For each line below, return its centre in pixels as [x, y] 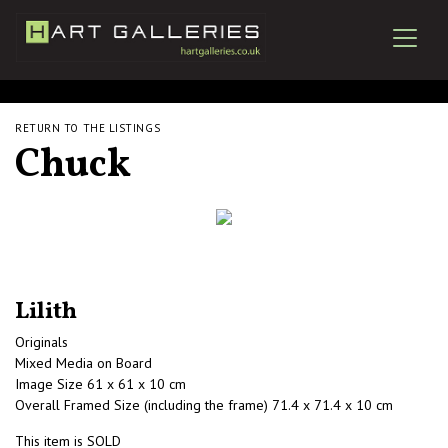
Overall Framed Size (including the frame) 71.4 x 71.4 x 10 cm [204, 405]
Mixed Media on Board [83, 363]
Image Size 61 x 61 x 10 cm [100, 384]
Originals [41, 342]
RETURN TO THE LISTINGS [88, 128]
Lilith [46, 312]
